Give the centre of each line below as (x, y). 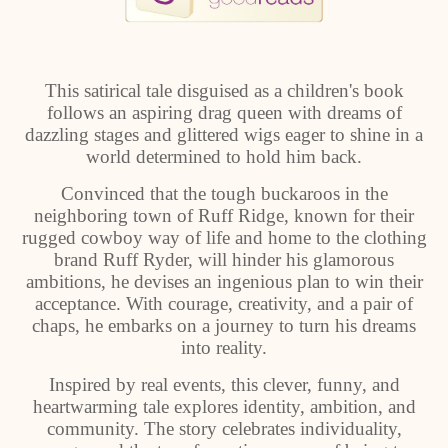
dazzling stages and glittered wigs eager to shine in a (224, 134)
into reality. (224, 347)
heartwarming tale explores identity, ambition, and (224, 406)
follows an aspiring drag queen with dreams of (224, 112)
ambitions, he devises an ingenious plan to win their (224, 281)
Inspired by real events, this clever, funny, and (224, 384)
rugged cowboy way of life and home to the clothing (224, 237)
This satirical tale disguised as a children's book (224, 90)
